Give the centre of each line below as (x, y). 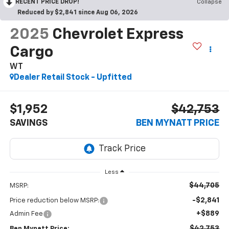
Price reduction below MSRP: (54, 201)
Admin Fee (26, 214)
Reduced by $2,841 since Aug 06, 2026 (78, 13)
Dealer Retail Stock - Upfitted (73, 77)
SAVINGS (28, 123)
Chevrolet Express (118, 35)
